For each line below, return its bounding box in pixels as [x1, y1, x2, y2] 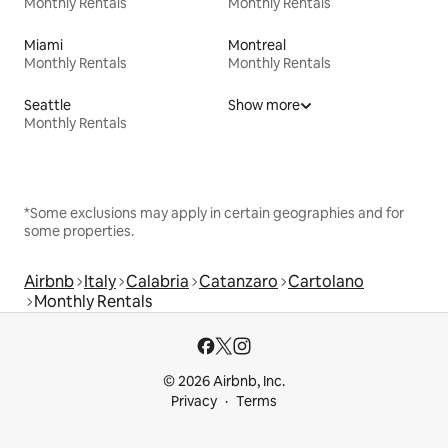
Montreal [228, 36, 286, 55]
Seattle [24, 96, 71, 115]
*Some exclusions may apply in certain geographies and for [24, 204, 404, 223]
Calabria [126, 271, 189, 293]
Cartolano [288, 271, 364, 293]
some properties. [24, 222, 134, 241]
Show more [228, 96, 300, 115]
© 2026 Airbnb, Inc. [163, 372, 285, 391]
